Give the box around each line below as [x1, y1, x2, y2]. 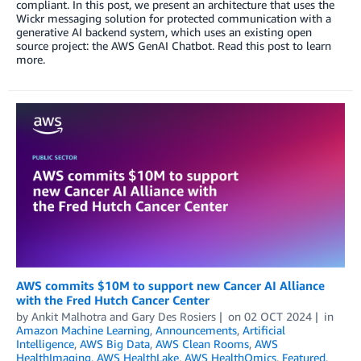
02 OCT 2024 [243, 309, 312, 323]
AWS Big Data [80, 336, 150, 351]
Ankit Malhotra [31, 309, 106, 323]
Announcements [156, 322, 237, 337]
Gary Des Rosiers [131, 309, 216, 323]
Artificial [243, 322, 285, 337]
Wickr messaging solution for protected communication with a [16, 11, 331, 26]
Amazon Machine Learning [16, 322, 150, 337]
